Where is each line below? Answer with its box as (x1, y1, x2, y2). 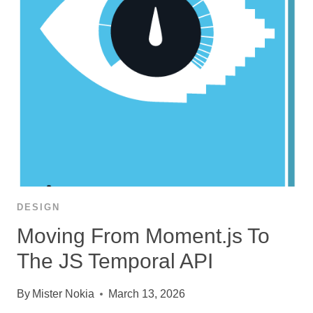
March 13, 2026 (108, 287, 186, 300)
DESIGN (17, 201, 60, 212)
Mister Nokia (32, 287, 95, 300)
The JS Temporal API (17, 249, 213, 272)
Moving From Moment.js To (17, 224, 270, 247)
